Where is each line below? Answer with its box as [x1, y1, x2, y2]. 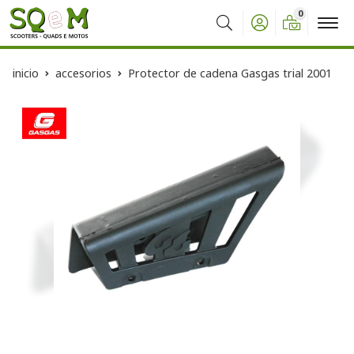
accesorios [55, 66, 111, 81]
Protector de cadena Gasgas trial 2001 [128, 66, 332, 81]
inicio [13, 66, 39, 81]
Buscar [209, 25, 250, 43]
